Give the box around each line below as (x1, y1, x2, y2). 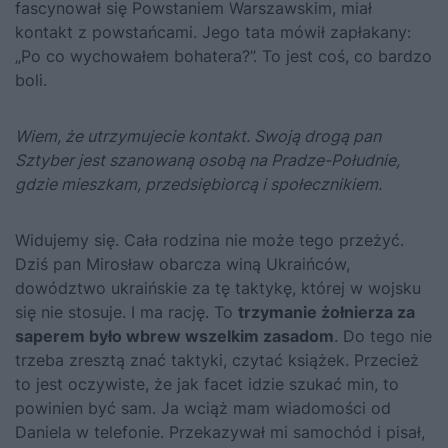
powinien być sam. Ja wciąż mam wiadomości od (15, 398, 391, 419)
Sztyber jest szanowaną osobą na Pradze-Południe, (15, 150, 400, 171)
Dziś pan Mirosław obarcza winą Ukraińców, (15, 254, 350, 275)
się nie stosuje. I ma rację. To (15, 302, 238, 323)
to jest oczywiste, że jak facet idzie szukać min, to (15, 374, 399, 395)
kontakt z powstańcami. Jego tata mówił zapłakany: (15, 22, 411, 43)
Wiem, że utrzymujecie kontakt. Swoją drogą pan (15, 126, 381, 147)
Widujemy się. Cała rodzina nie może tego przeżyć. (15, 230, 404, 251)
